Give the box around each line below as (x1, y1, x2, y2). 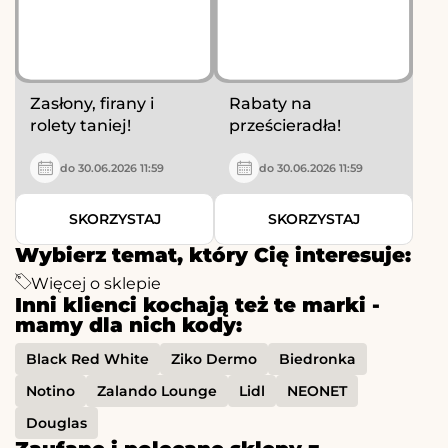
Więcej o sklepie (31, 274, 161, 294)
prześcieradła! (229, 116, 341, 136)
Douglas (26, 414, 87, 433)
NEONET (287, 382, 347, 401)
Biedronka (279, 350, 356, 369)
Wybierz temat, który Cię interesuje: (15, 243, 411, 268)
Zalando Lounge (97, 382, 217, 401)
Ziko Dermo (171, 350, 257, 369)
